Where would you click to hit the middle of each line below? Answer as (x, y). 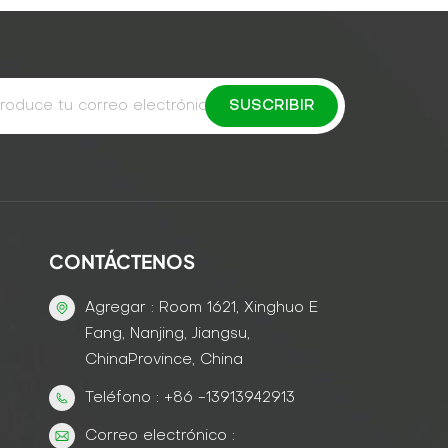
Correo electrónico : (160, 435)
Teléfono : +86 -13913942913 (190, 397)
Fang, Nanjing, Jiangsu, (167, 333)
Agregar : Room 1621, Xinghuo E (201, 307)
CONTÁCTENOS (122, 260)
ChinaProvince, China (164, 359)
